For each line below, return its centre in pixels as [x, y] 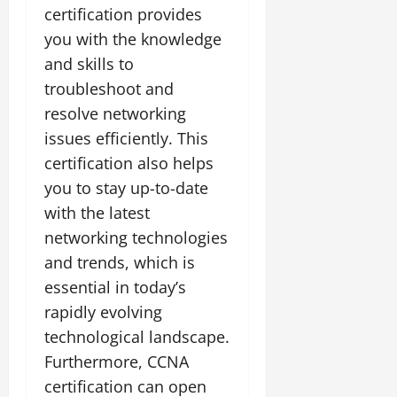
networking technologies [136, 237]
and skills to [89, 63]
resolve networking [115, 113]
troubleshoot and [109, 88]
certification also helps [129, 163]
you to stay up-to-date [126, 187]
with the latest [97, 212]
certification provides [123, 14]
